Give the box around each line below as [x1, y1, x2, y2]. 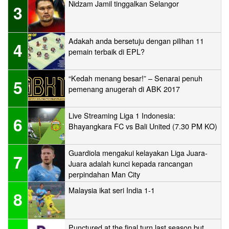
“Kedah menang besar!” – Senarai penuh [68, 72, 202, 83]
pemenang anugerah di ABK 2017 [68, 83, 180, 94]
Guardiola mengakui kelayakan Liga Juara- [68, 147, 208, 158]
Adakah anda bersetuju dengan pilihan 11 [68, 35, 204, 46]
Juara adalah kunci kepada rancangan [68, 157, 193, 169]
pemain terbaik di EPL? [68, 45, 145, 57]
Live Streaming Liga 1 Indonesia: [68, 109, 175, 121]
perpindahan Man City [68, 168, 140, 179]
